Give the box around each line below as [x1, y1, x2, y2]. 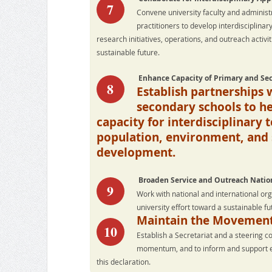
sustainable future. [96, 47, 160, 58]
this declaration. [96, 257, 151, 267]
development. [96, 144, 175, 161]
